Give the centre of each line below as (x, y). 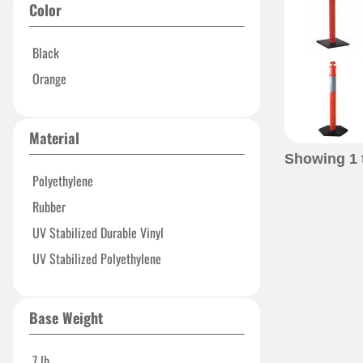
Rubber (49, 207)
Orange (49, 79)
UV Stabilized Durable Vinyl (98, 233)
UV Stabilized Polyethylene (97, 258)
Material (54, 138)
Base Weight (66, 318)
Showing (317, 159)
